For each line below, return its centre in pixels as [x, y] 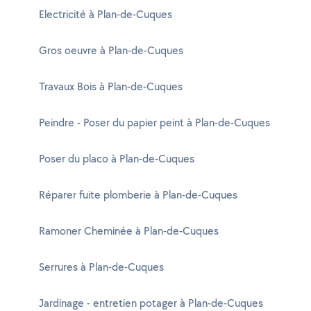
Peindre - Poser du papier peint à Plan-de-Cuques [154, 123]
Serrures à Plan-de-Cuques [101, 267]
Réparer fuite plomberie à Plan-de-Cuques [138, 195]
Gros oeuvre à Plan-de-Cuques [111, 50]
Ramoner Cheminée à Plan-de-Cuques [129, 231]
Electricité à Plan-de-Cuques [106, 14]
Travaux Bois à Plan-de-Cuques [111, 86]
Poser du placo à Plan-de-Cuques [117, 159]
